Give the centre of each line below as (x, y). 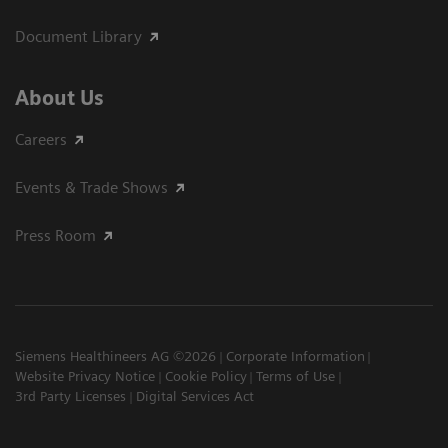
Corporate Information (295, 356)
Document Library (78, 36)
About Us (59, 98)
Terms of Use (296, 376)
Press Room (55, 235)
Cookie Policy (205, 376)
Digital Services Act (194, 396)
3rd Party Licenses (70, 396)
